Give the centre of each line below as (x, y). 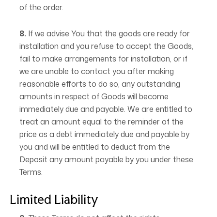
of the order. (41, 7)
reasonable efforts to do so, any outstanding (100, 84)
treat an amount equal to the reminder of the (101, 122)
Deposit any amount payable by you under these (106, 159)
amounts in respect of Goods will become (94, 96)
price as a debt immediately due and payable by (104, 134)
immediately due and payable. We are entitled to (106, 109)
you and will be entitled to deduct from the (95, 147)
